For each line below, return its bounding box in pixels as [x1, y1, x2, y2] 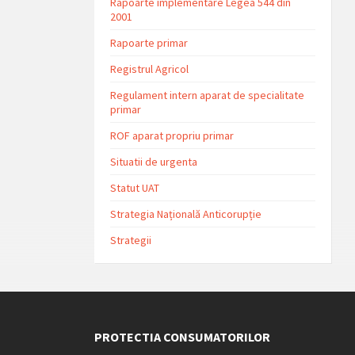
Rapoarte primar [110, 36, 189, 50]
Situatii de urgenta [110, 155, 198, 169]
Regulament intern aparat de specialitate [110, 88, 305, 102]
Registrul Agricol [110, 62, 189, 76]
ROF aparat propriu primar [110, 128, 235, 143]
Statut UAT [110, 181, 160, 195]
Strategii [110, 233, 152, 247]
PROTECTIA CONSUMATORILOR [94, 329, 271, 345]
